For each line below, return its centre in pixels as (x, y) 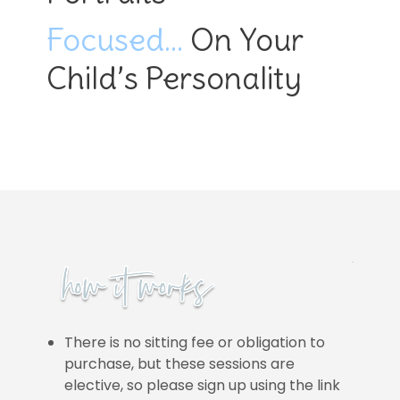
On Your (244, 39)
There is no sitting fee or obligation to (195, 342)
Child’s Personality (175, 77)
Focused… (115, 39)
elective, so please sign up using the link (203, 385)
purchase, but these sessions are (180, 363)
